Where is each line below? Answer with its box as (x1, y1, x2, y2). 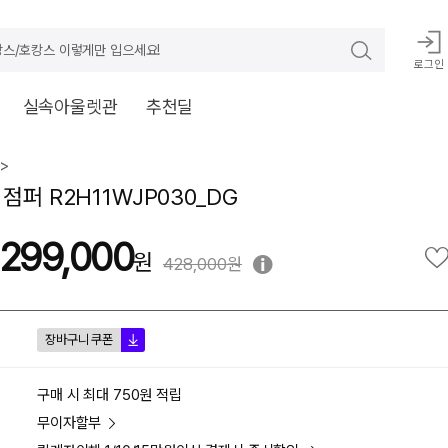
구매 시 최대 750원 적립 (37, 386, 182, 404)
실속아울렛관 (22, 96, 118, 117)
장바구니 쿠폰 (45, 332, 113, 347)
